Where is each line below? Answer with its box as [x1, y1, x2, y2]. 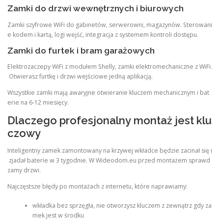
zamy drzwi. [7, 166, 41, 175]
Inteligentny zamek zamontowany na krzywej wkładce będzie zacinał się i [7, 146, 212, 155]
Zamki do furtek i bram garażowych [7, 45, 155, 55]
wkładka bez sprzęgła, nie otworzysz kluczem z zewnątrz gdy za [32, 201, 212, 210]
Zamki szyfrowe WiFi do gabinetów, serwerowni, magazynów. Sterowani [7, 20, 212, 29]
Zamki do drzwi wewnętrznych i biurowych [7, 3, 184, 14]
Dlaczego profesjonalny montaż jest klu [7, 114, 212, 127]
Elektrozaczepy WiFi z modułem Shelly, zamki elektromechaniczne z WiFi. [7, 62, 212, 71]
